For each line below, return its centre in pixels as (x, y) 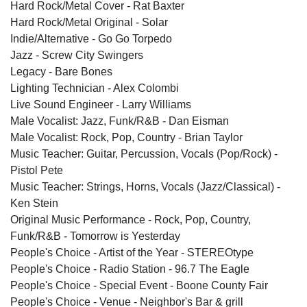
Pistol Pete (37, 170)
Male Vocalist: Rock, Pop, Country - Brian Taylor (126, 137)
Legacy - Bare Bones (61, 71)
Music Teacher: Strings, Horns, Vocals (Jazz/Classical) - (145, 186)
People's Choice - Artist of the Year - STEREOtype (132, 252)
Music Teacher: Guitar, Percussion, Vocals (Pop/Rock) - (144, 153)
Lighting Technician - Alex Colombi (95, 88)
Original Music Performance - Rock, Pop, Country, (131, 219)
